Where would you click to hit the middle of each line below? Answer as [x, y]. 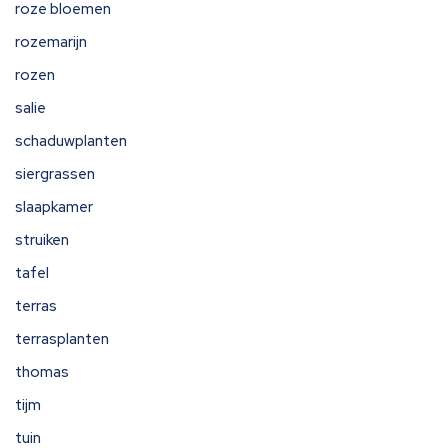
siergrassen [55, 174]
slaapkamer [54, 207]
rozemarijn [51, 42]
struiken [42, 240]
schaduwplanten [71, 141]
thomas [42, 372]
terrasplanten [62, 339]
